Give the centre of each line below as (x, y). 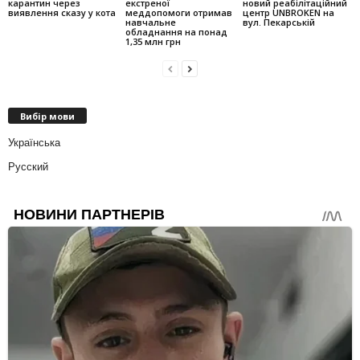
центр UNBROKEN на (288, 12)
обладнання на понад (176, 31)
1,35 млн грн (153, 41)
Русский (28, 167)
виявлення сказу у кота (62, 12)
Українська (34, 143)
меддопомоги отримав (178, 12)
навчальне (150, 22)
